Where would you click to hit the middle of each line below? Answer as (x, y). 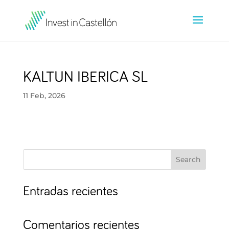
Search (188, 159)
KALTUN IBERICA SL (85, 77)
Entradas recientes (70, 192)
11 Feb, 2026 (44, 96)
